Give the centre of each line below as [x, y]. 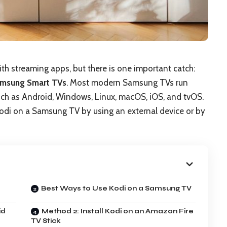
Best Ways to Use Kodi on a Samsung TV [117, 188]
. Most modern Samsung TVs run [127, 83]
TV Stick [46, 221]
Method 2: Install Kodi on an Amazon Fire [118, 211]
